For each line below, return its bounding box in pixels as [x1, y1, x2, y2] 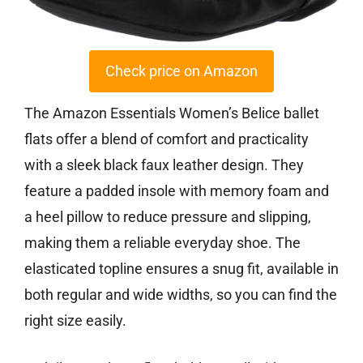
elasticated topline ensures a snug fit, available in [24, 259, 339, 277]
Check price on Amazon [105, 62, 258, 79]
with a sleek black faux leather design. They [24, 156, 304, 173]
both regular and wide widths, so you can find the [24, 285, 337, 303]
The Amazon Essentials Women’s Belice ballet [24, 104, 319, 122]
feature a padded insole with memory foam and [24, 181, 329, 199]
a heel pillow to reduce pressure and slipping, [24, 207, 311, 225]
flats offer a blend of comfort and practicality [24, 130, 309, 147]
